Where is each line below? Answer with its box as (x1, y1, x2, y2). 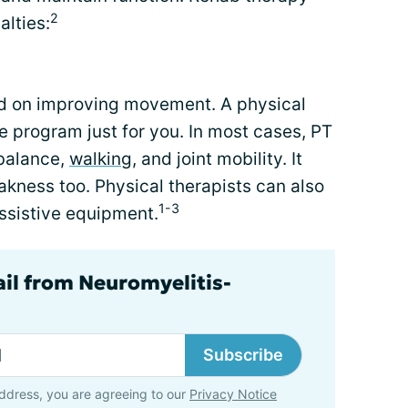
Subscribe (203, 345, 283, 364)
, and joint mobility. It (132, 148, 302, 169)
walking (69, 148, 132, 169)
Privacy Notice (189, 386, 277, 402)
